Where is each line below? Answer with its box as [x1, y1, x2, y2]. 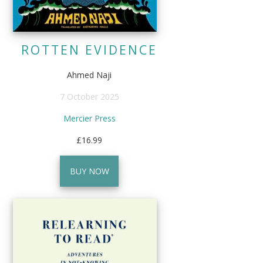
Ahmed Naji [67, 69, 112, 81]
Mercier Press [63, 113, 116, 124]
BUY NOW [69, 166, 109, 177]
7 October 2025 [59, 91, 119, 103]
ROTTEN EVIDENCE [21, 42, 158, 59]
